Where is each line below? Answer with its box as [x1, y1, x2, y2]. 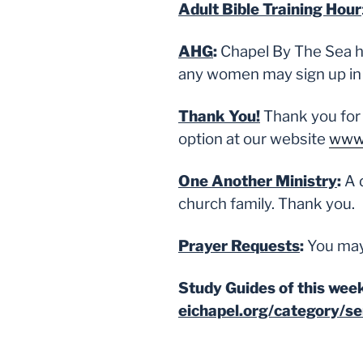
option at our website [178, 130, 329, 149]
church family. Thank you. [178, 194, 355, 214]
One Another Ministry [178, 172, 337, 191]
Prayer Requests [178, 237, 300, 256]
